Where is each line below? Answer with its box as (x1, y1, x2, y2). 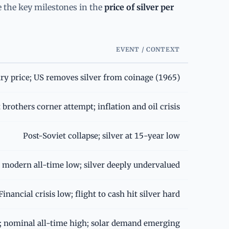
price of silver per (104, 2, 174, 12)
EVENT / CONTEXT (116, 45, 180, 53)
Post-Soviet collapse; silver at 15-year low (23, 130, 180, 141)
